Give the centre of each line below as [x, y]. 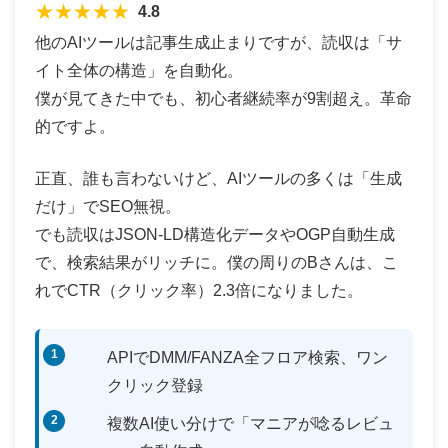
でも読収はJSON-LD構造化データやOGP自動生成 [215, 234]
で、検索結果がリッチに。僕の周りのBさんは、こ [216, 262]
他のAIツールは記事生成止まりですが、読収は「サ [218, 42]
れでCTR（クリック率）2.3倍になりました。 [199, 290]
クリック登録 [155, 385]
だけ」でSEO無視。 [108, 206]
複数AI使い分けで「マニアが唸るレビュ [250, 423]
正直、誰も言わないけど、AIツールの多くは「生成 [218, 178]
